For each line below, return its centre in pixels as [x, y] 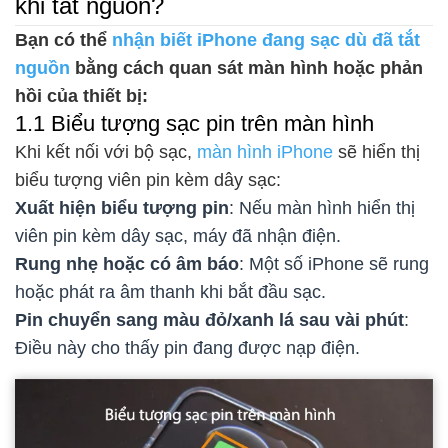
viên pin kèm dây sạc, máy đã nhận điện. [178, 236]
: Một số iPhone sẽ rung [334, 264]
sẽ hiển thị [376, 152]
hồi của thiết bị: [81, 96]
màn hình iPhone [265, 152]
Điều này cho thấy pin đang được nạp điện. [187, 348]
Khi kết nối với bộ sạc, [106, 152]
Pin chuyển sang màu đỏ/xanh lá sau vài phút [209, 320]
